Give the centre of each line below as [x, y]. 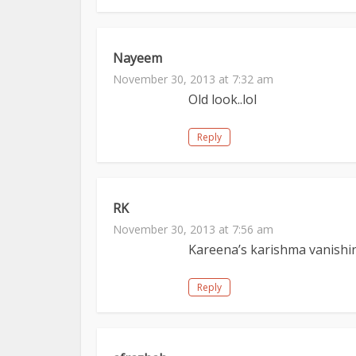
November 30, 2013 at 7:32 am [193, 79]
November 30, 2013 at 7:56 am [193, 229]
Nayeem [137, 58]
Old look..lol [222, 99]
